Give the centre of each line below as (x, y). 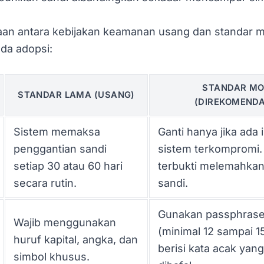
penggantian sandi (60, 148)
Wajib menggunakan (65, 222)
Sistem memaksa (57, 131)
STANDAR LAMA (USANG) (76, 95)
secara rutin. (45, 183)
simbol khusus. (52, 256)
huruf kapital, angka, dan (76, 239)
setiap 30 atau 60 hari (68, 166)
